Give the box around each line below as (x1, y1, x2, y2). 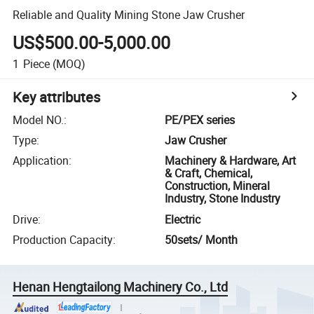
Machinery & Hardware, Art (165, 153, 296, 169)
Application (13, 153, 69, 169)
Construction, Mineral (165, 178, 271, 194)
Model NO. (13, 111, 64, 128)
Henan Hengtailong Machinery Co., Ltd (13, 278, 228, 296)
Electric (165, 211, 201, 227)
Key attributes (13, 87, 101, 107)
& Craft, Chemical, (165, 165, 253, 182)
